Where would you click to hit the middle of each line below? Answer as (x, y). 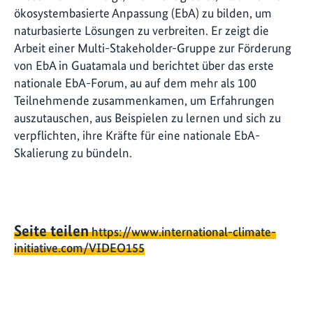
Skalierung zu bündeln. (74, 152)
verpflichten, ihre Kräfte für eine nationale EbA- (137, 135)
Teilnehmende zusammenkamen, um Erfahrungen (144, 100)
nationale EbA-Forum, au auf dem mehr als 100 (135, 82)
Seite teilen (51, 231)
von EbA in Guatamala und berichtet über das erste (144, 65)
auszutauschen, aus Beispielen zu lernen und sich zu (147, 117)
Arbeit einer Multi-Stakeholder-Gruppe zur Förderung (153, 48)
